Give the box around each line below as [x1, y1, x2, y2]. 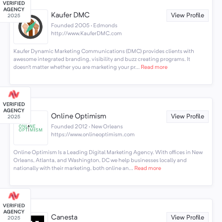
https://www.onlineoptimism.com [51, 131, 135, 138]
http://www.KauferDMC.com [51, 30, 122, 37]
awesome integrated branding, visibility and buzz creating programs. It [13, 56, 190, 62]
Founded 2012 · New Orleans [51, 123, 123, 130]
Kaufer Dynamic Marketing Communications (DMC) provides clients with [13, 48, 194, 55]
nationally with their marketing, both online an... [13, 165, 133, 171]
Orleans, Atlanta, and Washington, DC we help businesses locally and [13, 157, 187, 164]
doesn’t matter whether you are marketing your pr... [13, 64, 140, 70]
